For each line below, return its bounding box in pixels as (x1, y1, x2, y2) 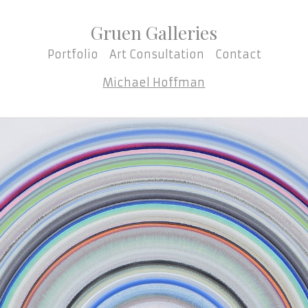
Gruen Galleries (91, 20, 217, 45)
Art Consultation (109, 47, 204, 61)
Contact (214, 47, 261, 61)
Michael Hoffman (102, 76, 206, 89)
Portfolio (47, 47, 98, 61)
